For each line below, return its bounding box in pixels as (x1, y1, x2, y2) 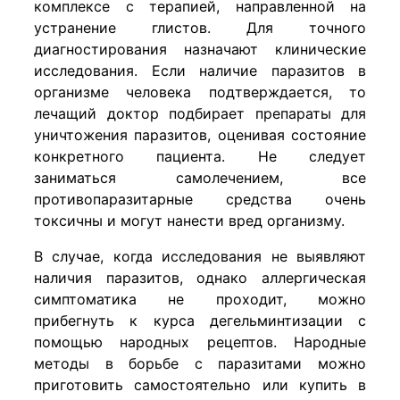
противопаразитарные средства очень (34, 190, 366, 209)
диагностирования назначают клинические (34, 40, 366, 59)
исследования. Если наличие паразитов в (34, 62, 366, 80)
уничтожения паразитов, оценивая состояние (34, 126, 366, 145)
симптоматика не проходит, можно (34, 290, 366, 309)
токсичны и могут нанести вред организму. (34, 212, 345, 230)
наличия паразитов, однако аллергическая (34, 269, 366, 287)
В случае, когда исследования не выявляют (34, 247, 366, 266)
